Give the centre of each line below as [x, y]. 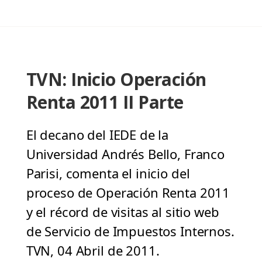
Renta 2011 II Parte [105, 102]
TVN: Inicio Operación [116, 80]
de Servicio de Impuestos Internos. [130, 231]
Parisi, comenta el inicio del [108, 173]
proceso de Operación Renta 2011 [128, 193]
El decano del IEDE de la [97, 135]
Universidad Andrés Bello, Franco [125, 154]
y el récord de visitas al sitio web [123, 212]
